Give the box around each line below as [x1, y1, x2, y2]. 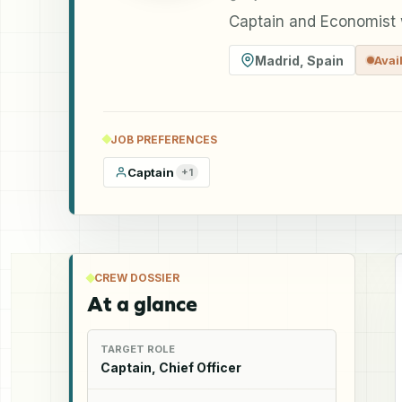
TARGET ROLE [100, 342, 175, 355]
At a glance [87, 291, 197, 317]
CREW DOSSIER [94, 270, 179, 284]
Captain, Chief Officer [100, 359, 241, 375]
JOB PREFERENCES [110, 132, 217, 146]
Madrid [255, 52, 300, 68]
